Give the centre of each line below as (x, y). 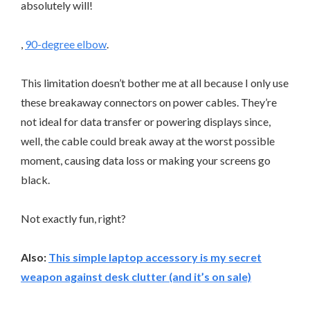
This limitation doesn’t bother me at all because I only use (155, 83)
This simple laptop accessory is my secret (155, 257)
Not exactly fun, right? (74, 219)
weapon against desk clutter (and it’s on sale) (136, 277)
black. (35, 180)
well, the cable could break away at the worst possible (148, 141)
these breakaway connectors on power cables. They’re (149, 102)
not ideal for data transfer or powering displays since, (146, 122)
